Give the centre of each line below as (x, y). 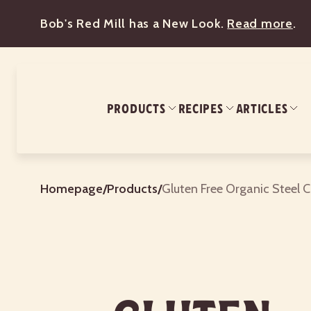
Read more (260, 24)
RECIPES (201, 109)
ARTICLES (262, 109)
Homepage (72, 189)
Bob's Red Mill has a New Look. (134, 24)
